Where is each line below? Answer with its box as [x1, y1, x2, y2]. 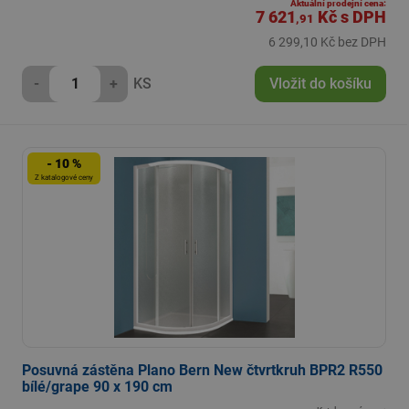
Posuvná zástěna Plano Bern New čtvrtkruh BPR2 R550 [22, 362, 383, 379]
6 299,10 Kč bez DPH [268, 35, 386, 49]
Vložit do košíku [269, 75, 372, 92]
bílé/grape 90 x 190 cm [22, 378, 173, 395]
